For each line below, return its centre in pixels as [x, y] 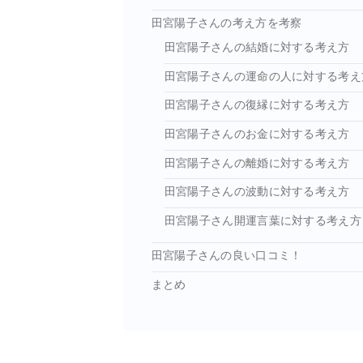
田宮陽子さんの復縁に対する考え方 [257, 105]
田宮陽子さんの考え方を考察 [226, 23]
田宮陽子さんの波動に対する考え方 [257, 192]
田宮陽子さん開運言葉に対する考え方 [263, 221]
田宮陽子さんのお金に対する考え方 [257, 135]
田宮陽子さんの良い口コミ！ [226, 256]
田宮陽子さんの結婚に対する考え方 [257, 47]
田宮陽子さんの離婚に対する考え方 [257, 163]
